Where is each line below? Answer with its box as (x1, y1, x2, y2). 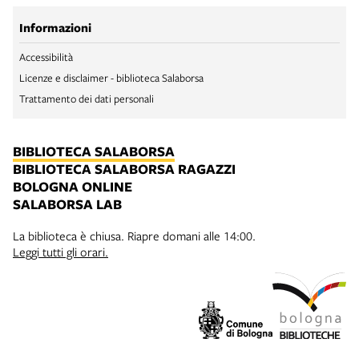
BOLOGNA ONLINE (13, 177, 132, 196)
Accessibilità (19, 50, 73, 64)
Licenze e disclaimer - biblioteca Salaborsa (19, 71, 204, 85)
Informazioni (19, 19, 91, 36)
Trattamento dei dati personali (19, 91, 154, 106)
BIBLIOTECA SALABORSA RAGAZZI (13, 159, 236, 178)
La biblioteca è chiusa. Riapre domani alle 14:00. (13, 228, 256, 244)
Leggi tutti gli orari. (13, 244, 108, 260)
